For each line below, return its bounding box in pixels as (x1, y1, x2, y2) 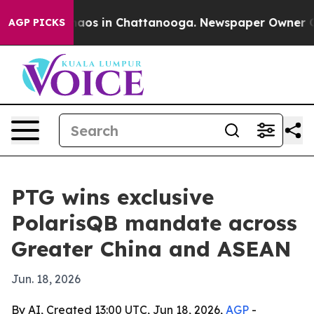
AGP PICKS (8, 16, 65, 29)
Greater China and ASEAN (11, 235, 292, 262)
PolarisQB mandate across (11, 210, 297, 236)
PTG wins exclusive (11, 184, 214, 210)
